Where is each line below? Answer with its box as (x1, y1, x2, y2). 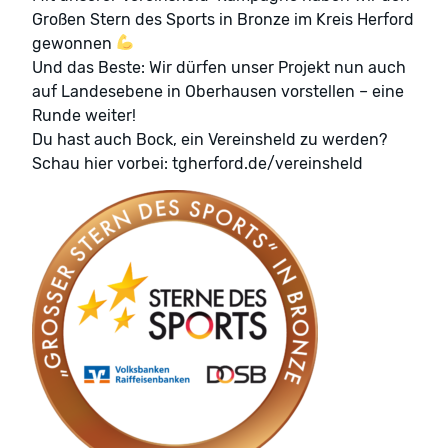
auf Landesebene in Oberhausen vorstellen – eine (32, 81, 404, 101)
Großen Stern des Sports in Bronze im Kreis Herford (32, 9, 414, 29)
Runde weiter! (32, 105, 136, 125)
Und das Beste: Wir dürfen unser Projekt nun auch (32, 57, 406, 77)
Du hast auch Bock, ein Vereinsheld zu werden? (32, 129, 387, 149)
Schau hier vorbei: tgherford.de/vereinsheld (32, 153, 363, 173)
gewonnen (32, 33, 116, 53)
